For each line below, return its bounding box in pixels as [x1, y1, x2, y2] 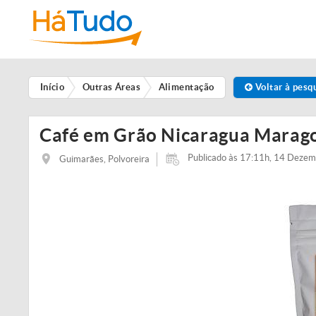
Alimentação [158, 82, 214, 93]
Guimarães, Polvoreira [59, 153, 150, 164]
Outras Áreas [82, 82, 141, 93]
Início [39, 82, 65, 93]
